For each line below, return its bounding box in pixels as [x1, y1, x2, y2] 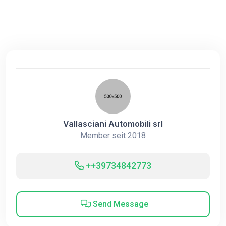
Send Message [90, 199, 148, 209]
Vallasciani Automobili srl [63, 119, 163, 129]
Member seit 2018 [80, 131, 146, 140]
